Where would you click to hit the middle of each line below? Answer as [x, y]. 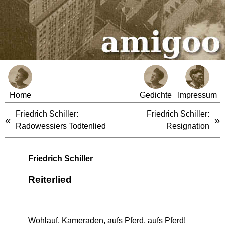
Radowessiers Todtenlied [61, 126]
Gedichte [156, 95]
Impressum [197, 95]
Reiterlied [50, 180]
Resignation [188, 126]
